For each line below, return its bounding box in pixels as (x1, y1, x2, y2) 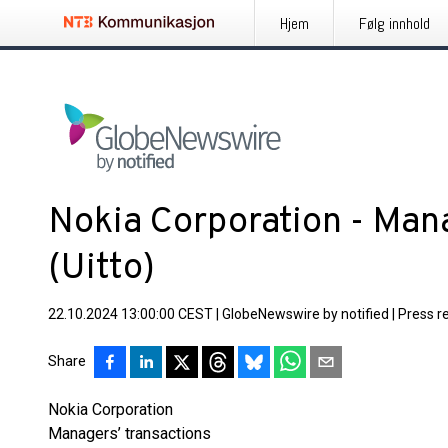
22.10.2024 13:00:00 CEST (48, 306, 213, 322)
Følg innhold (359, 13, 430, 34)
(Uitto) (48, 246, 155, 292)
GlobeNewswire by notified (222, 306, 389, 322)
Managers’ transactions (48, 424, 211, 443)
